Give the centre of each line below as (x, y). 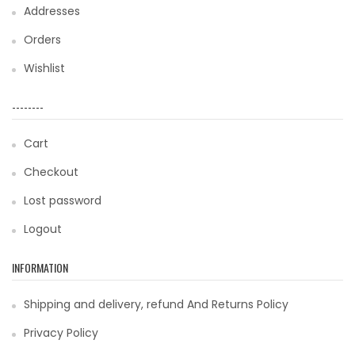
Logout (43, 229)
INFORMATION (40, 268)
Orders (42, 40)
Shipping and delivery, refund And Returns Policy (156, 305)
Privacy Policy (61, 333)
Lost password (63, 201)
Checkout (51, 172)
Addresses (52, 11)
